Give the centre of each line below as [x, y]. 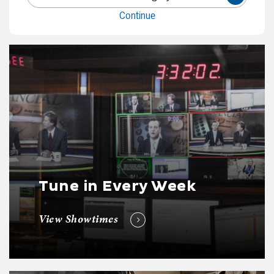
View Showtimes [80, 219]
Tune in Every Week [117, 186]
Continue [137, 15]
